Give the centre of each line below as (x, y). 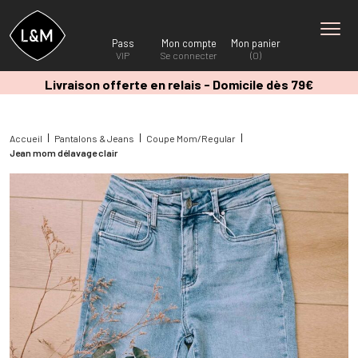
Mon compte (189, 43)
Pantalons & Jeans (94, 138)
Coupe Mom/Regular (191, 138)
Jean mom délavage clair (64, 152)
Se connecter (189, 55)
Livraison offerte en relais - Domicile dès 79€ (179, 84)
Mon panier (255, 43)
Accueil (26, 138)
